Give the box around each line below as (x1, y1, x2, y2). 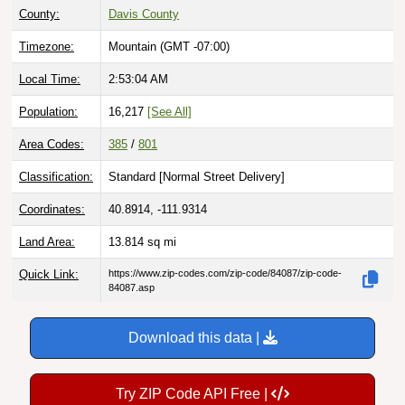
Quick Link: (19, 246, 79, 260)
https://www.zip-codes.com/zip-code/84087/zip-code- (108, 246, 342, 258)
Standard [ (108, 148, 163, 163)
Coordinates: (19, 181, 85, 195)
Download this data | (127, 308, 263, 325)
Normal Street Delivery (163, 148, 281, 163)
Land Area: (19, 213, 75, 228)
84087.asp (108, 260, 155, 272)
